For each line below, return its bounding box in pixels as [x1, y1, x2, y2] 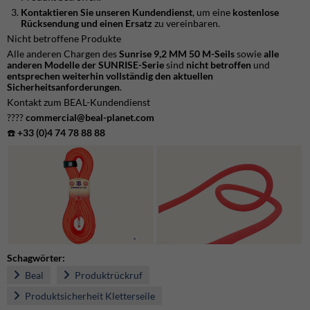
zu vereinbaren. [152, 17, 220, 29]
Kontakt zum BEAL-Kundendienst [7, 95, 150, 108]
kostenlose [232, 6, 279, 18]
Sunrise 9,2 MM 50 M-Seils [119, 47, 235, 60]
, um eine [192, 6, 232, 18]
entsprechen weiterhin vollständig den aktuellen [7, 69, 213, 82]
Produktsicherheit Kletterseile [23, 290, 155, 302]
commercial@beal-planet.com [26, 111, 154, 123]
